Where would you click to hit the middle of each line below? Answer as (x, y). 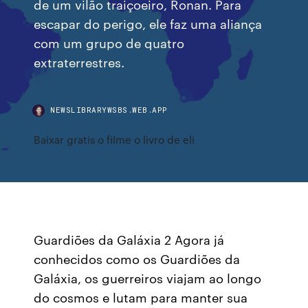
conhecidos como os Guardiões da (137, 258)
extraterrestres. (79, 62)
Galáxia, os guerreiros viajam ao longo (148, 278)
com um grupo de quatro (109, 42)
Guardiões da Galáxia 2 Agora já (129, 239)
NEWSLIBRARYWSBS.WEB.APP (109, 110)
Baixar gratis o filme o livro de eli (114, 139)
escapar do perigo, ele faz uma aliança (148, 23)
